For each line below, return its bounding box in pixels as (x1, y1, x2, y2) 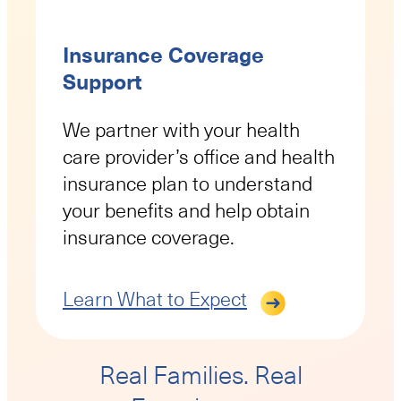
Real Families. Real (98, 361, 303, 391)
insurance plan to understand (63, 171, 312, 196)
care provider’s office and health (63, 144, 335, 169)
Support (63, 68, 142, 96)
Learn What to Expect (63, 286, 247, 311)
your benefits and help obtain (63, 198, 310, 223)
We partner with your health (63, 117, 300, 142)
